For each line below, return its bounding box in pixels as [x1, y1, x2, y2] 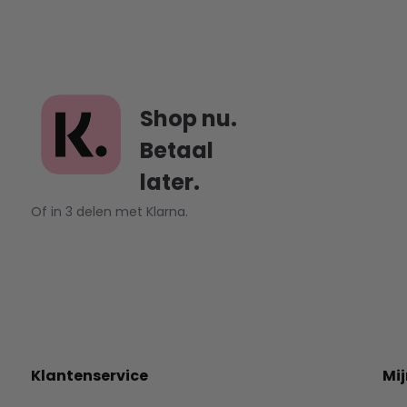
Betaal [139, 135, 213, 165]
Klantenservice [30, 365, 148, 387]
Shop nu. [139, 104, 237, 134]
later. [139, 167, 200, 197]
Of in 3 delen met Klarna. [30, 203, 188, 221]
